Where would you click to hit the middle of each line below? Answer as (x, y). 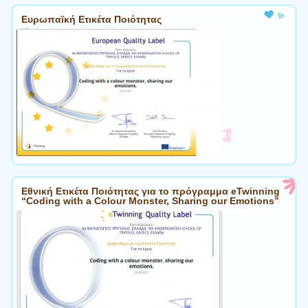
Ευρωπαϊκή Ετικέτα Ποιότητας (91, 20)
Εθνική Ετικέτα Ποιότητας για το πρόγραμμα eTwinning (151, 191)
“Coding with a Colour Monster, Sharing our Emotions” (150, 200)
